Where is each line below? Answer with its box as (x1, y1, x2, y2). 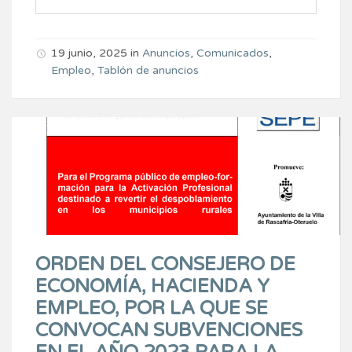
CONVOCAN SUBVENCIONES (35, 318, 302, 342)
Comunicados (196, 46, 269, 60)
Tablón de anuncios (97, 63, 199, 77)
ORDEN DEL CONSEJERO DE (35, 252, 295, 276)
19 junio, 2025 (51, 46, 127, 60)
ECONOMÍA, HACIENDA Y (35, 274, 269, 298)
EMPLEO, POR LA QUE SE (35, 296, 268, 320)
